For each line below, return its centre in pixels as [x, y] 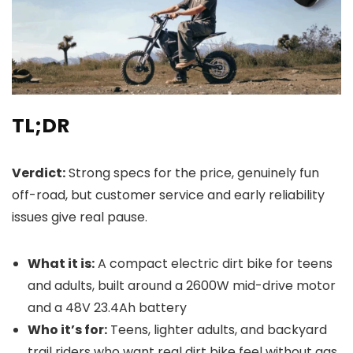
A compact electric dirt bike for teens [214, 264]
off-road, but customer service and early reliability [168, 195]
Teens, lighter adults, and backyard [217, 330]
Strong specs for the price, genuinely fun [192, 173]
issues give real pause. [80, 217]
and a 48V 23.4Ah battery [107, 308]
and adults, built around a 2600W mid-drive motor [182, 286]
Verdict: [39, 173]
